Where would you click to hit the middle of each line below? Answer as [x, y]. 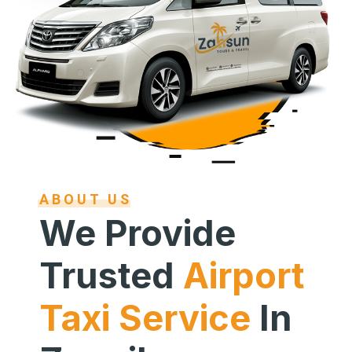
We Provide [137, 233]
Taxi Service [145, 318]
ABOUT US [86, 200]
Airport [244, 276]
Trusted [111, 276]
